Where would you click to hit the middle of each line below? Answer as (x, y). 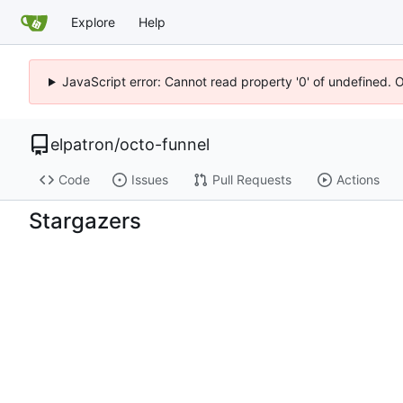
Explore (93, 22)
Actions (358, 180)
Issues (149, 180)
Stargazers (85, 221)
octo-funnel (165, 144)
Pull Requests (251, 180)
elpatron (82, 144)
